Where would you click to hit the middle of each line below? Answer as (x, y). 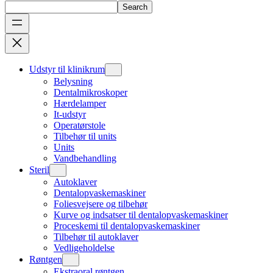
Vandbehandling (85, 158)
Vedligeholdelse (84, 248)
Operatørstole (80, 125)
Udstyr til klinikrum (67, 69)
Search (135, 7)
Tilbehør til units (85, 136)
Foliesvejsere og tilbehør (101, 204)
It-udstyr (70, 114)
